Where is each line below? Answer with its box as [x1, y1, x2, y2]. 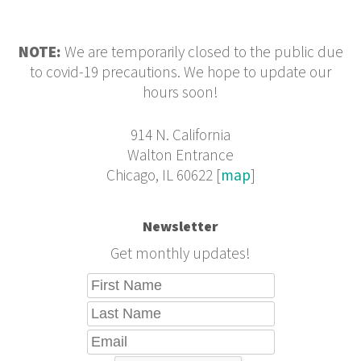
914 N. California [131, 126, 230, 147]
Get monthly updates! [110, 244, 251, 265]
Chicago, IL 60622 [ [106, 166, 221, 187]
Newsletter [143, 218, 218, 237]
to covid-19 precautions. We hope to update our [30, 62, 331, 83]
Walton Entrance [127, 146, 234, 167]
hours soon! [143, 82, 218, 103]
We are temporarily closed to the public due [60, 42, 343, 63]
